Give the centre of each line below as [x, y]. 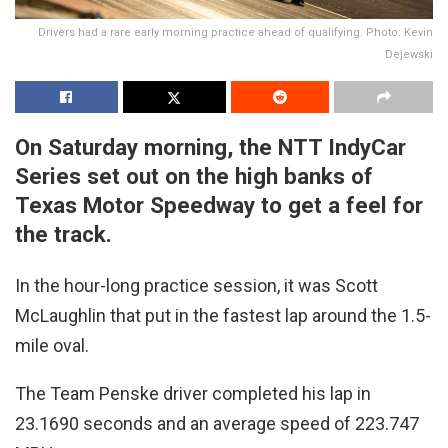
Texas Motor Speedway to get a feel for [219, 204]
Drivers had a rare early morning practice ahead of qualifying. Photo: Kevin [235, 32]
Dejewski [409, 54]
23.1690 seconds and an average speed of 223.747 [217, 424]
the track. [63, 233]
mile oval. [52, 346]
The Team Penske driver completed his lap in [193, 394]
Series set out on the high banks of [194, 175]
